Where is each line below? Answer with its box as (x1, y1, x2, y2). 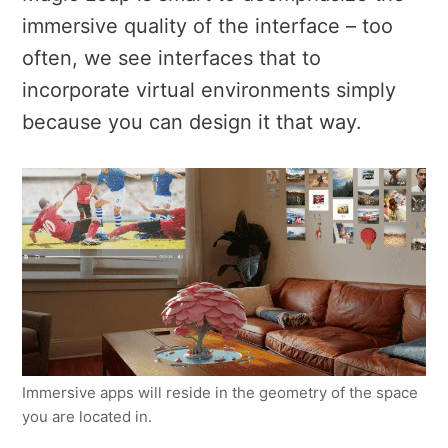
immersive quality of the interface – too (22, 14, 393, 39)
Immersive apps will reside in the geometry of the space (22, 383, 418, 403)
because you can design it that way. (22, 110, 362, 135)
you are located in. (22, 407, 152, 427)
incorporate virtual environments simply (22, 78, 396, 103)
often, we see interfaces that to (22, 46, 321, 71)
